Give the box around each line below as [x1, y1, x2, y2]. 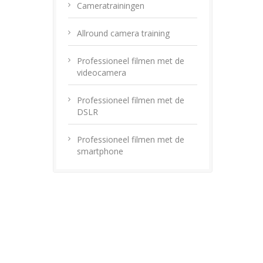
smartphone [77, 146, 123, 157]
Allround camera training [77, 28, 170, 39]
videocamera [77, 67, 126, 78]
